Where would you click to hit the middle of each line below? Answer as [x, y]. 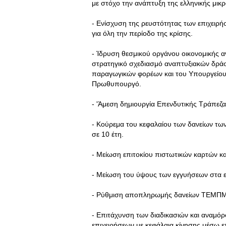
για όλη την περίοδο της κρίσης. [142, 33]
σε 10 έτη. [108, 134]
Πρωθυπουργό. [117, 84]
